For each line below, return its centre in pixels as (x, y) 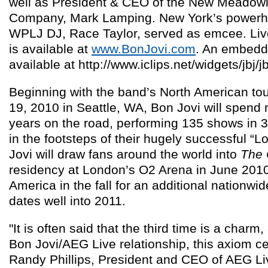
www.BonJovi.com (144, 49)
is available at (50, 49)
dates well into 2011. (69, 201)
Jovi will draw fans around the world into (125, 154)
